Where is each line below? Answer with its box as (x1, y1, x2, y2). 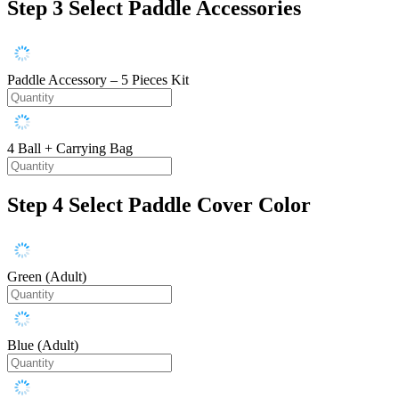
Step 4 (7, 193, 63, 217)
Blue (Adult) (7, 338, 78, 354)
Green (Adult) (7, 269, 86, 285)
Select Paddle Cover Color (69, 193, 311, 217)
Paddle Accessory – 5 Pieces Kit (7, 72, 189, 88)
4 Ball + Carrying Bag (7, 141, 133, 157)
